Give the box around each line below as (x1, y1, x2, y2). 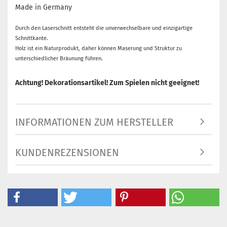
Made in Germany (15, 3, 72, 12)
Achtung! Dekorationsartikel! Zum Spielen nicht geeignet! (15, 79, 199, 88)
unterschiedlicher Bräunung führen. (15, 55, 103, 62)
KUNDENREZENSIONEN (15, 146, 119, 159)
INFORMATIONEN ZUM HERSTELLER (15, 116, 173, 129)
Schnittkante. (15, 35, 48, 42)
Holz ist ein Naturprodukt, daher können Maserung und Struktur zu (15, 45, 182, 52)
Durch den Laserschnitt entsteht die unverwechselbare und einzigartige (15, 25, 193, 32)
